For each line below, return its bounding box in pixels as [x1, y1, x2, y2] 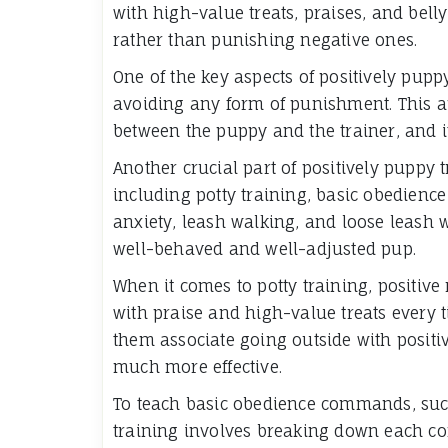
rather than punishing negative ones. [113, 29, 418, 50]
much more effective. [113, 356, 282, 377]
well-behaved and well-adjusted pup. [113, 238, 416, 259]
